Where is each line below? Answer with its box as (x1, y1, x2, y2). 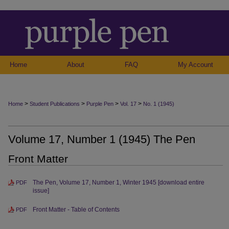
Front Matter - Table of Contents (33, 206, 120, 213)
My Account (177, 61, 213, 68)
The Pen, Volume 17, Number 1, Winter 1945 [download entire (33, 179, 204, 186)
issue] (33, 187, 49, 194)
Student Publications (30, 101, 80, 107)
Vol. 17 (120, 101, 136, 107)
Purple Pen (86, 101, 113, 107)
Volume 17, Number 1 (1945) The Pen (8, 133, 195, 146)
